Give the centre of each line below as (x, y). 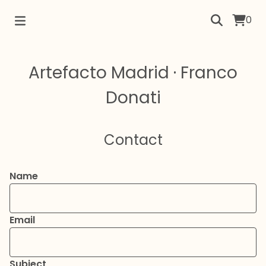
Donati (133, 98)
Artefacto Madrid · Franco (133, 73)
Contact (133, 140)
